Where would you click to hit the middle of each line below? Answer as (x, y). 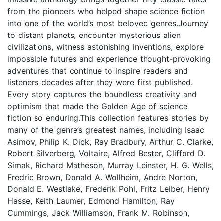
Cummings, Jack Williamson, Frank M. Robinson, (98, 213)
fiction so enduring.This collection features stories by (108, 118)
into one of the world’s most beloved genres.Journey (108, 23)
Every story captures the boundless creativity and (102, 94)
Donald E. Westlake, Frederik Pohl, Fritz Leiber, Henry (109, 189)
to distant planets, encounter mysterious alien (94, 35)
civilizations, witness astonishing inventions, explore (106, 47)
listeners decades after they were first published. (100, 83)
